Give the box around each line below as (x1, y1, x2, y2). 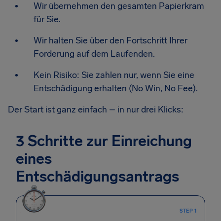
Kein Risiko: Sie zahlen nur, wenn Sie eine (34, 70, 194, 80)
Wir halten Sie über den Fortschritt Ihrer (34, 35, 187, 46)
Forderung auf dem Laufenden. (34, 48, 155, 59)
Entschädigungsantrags (16, 168, 179, 185)
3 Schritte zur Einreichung (16, 132, 192, 150)
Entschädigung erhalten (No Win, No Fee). (34, 83, 198, 94)
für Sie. (34, 14, 61, 25)
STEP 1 (180, 208, 197, 214)
